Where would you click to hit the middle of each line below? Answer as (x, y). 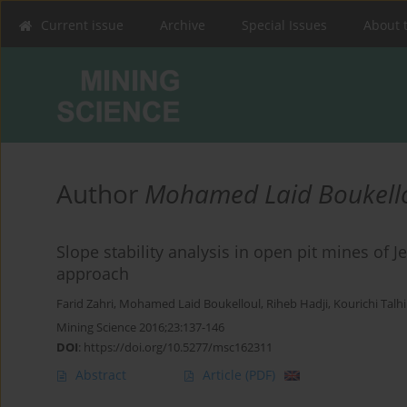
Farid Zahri (85, 304)
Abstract (101, 375)
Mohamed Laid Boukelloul (190, 304)
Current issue (82, 25)
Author (100, 194)
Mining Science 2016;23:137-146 (140, 328)
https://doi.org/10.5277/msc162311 (178, 347)
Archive (183, 25)
